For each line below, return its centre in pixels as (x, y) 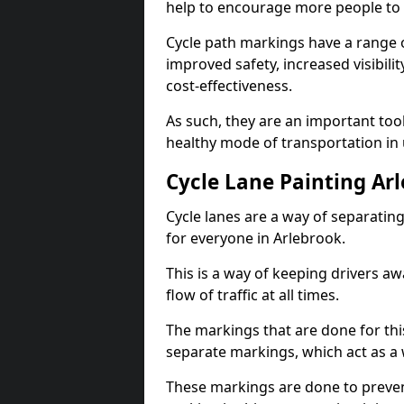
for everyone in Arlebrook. (256, 238)
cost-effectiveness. (229, 86)
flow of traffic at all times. (252, 295)
